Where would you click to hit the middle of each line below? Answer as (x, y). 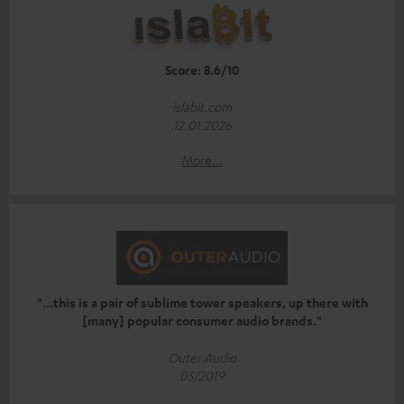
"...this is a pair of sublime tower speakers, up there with (202, 302)
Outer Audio (202, 357)
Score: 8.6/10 (202, 69)
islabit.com (202, 106)
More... (202, 159)
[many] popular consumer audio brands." (202, 320)
